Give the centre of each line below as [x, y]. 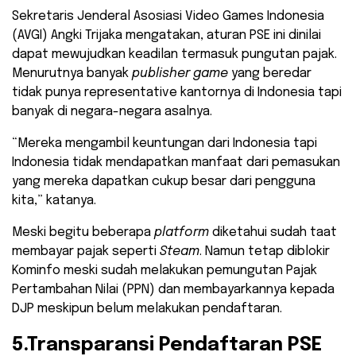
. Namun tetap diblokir [265, 252]
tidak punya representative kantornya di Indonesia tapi [177, 93]
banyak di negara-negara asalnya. [112, 112]
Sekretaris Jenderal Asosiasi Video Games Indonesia [168, 17]
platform [183, 233]
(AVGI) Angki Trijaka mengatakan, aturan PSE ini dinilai [166, 36]
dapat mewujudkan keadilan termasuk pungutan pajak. [174, 55]
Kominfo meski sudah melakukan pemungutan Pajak [164, 271]
